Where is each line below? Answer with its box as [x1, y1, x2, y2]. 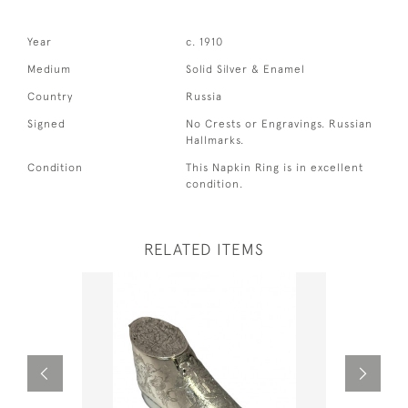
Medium [27, 62, 71, 76]
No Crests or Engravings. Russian [186, 117, 373, 130]
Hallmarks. [186, 133, 245, 147]
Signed [27, 117, 66, 130]
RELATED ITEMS [144, 240, 264, 259]
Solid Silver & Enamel [186, 62, 306, 76]
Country [27, 89, 73, 103]
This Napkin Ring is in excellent [186, 160, 364, 174]
